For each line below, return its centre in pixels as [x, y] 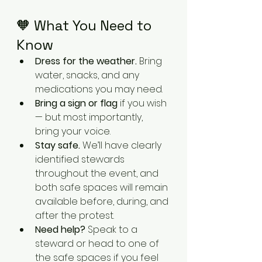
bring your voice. [73, 131]
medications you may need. [99, 89]
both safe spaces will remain [103, 187]
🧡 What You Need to [86, 25]
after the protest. [75, 216]
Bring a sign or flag [76, 103]
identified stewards [81, 159]
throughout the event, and [98, 173]
